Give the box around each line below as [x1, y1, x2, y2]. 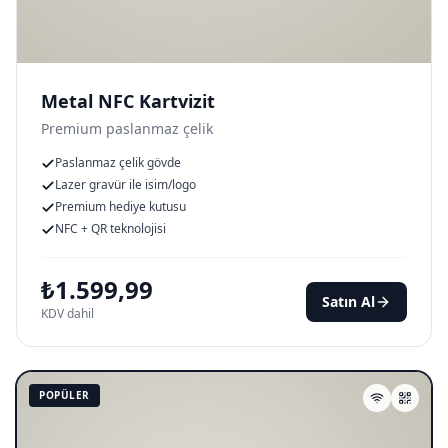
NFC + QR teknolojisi [55, 220, 166, 237]
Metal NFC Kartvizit [41, 89, 215, 113]
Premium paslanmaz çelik [41, 119, 213, 138]
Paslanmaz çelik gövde [55, 154, 181, 171]
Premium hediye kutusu [55, 198, 186, 215]
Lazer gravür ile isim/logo [55, 176, 196, 193]
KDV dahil [41, 305, 94, 322]
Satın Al [322, 292, 375, 311]
